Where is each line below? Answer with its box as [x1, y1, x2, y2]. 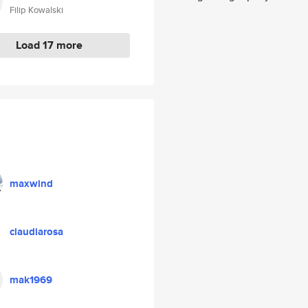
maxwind [10, 176, 53, 191]
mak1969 [10, 272, 52, 287]
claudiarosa [10, 224, 63, 239]
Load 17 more [16, 37, 82, 53]
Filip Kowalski [10, 3, 63, 16]
